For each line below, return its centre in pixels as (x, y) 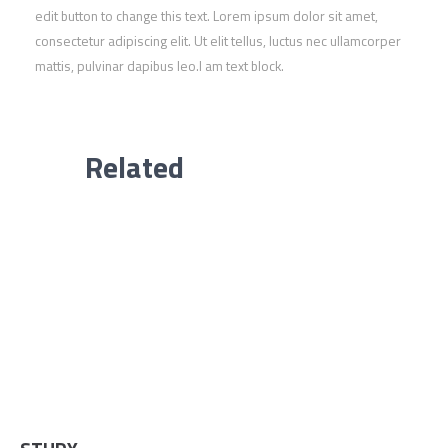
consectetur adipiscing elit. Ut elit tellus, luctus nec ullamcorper (218, 40)
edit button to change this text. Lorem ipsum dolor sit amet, (206, 15)
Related (134, 166)
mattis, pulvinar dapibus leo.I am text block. (161, 65)
